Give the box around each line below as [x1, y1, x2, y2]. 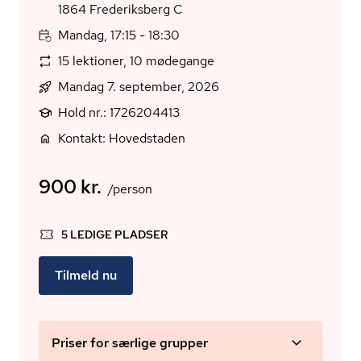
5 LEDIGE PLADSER [61, 227, 168, 242]
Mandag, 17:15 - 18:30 [58, 27, 180, 44]
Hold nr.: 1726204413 [58, 104, 180, 121]
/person [108, 180, 152, 197]
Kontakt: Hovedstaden [58, 130, 185, 147]
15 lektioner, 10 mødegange [58, 52, 214, 69]
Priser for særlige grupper [52, 334, 208, 351]
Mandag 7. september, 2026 [58, 78, 219, 95]
